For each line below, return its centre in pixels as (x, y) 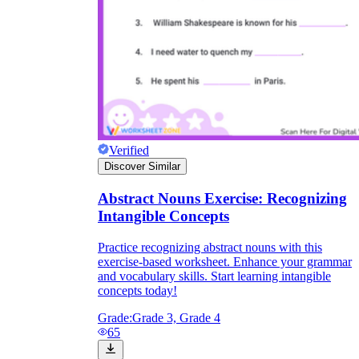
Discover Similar (142, 167)
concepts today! (137, 290)
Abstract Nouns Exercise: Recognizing (222, 198)
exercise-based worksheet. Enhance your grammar (225, 261)
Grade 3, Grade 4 (176, 317)
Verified (129, 151)
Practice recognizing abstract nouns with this (210, 247)
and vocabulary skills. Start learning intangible (214, 276)
